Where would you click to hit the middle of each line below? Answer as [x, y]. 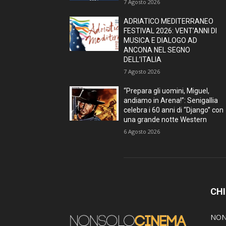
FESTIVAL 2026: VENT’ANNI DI [171, 31]
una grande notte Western [165, 120]
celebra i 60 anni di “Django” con [174, 110]
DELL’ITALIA [143, 60]
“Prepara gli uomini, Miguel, [167, 91]
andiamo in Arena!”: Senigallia [171, 100]
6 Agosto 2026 [142, 131]
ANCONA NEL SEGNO [157, 50]
